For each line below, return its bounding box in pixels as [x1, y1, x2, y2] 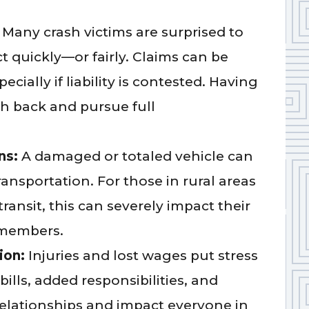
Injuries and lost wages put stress [28, 247, 259, 263]
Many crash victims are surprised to [2, 23, 244, 40]
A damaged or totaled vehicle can [21, 148, 254, 164]
